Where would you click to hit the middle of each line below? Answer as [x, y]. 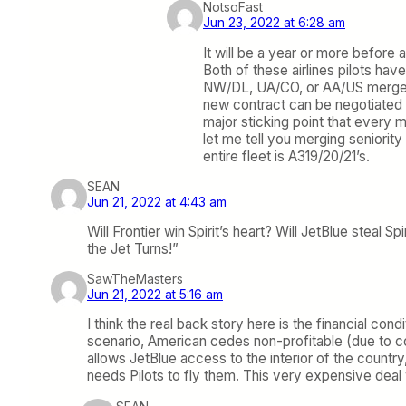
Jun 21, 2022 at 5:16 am [155, 295]
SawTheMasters [135, 279]
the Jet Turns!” [133, 248]
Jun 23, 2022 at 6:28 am [274, 23]
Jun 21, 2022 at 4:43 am [157, 201]
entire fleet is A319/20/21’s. [286, 156]
